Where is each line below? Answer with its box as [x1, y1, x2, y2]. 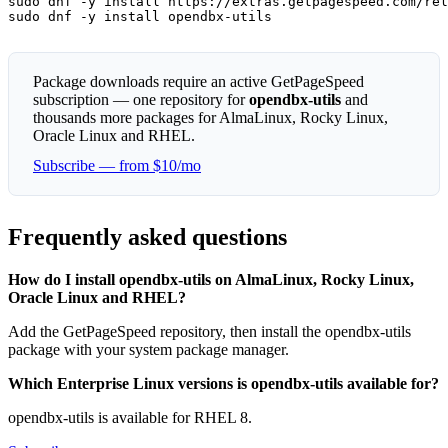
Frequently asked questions [8, 224, 287, 251]
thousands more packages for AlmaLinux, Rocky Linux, [33, 109, 388, 127]
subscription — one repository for [33, 91, 249, 109]
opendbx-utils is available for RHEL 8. [8, 408, 252, 426]
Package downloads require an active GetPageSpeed [33, 73, 364, 91]
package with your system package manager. [8, 340, 289, 358]
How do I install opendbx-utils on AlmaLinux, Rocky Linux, [8, 270, 414, 288]
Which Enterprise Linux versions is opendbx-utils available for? [8, 374, 439, 392]
